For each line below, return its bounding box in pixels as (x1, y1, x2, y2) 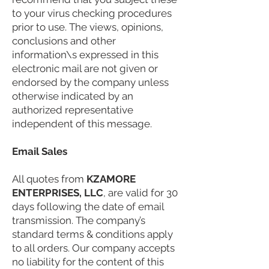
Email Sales (12, 145, 67, 158)
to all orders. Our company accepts (12, 242, 175, 255)
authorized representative (12, 104, 133, 116)
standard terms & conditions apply (12, 228, 173, 241)
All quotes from (12, 173, 86, 186)
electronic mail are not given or (12, 62, 158, 75)
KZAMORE (86, 173, 136, 186)
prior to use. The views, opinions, (12, 21, 163, 34)
